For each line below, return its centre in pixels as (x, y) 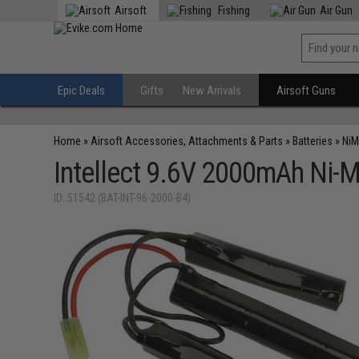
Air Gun (337, 10)
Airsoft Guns (307, 91)
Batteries (313, 141)
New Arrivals (212, 91)
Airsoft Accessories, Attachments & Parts (187, 141)
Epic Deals (82, 91)
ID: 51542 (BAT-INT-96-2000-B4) (123, 198)
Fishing (233, 10)
